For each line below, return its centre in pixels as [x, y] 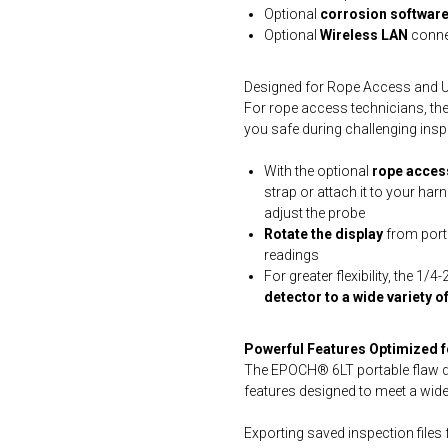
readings [291, 255]
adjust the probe [314, 213]
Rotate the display [325, 234]
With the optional [316, 171]
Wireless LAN [364, 35]
